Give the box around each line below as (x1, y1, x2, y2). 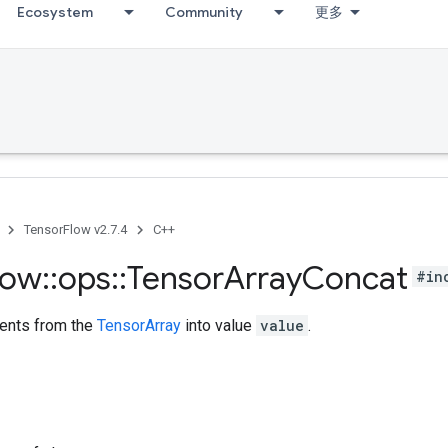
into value (181, 316, 256, 335)
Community (165, 3, 243, 21)
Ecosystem (17, 3, 93, 21)
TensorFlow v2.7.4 (24, 222, 127, 237)
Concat (302, 258, 408, 298)
